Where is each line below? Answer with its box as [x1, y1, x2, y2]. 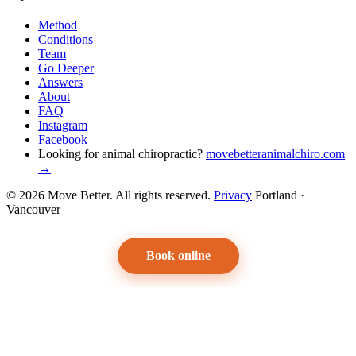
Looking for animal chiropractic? [38, 147, 206, 161]
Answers [38, 75, 83, 90]
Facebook [38, 133, 87, 147]
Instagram [38, 118, 87, 133]
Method [38, 18, 77, 33]
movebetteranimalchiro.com [206, 147, 345, 161]
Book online [145, 249, 211, 262]
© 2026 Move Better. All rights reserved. [6, 188, 211, 203]
